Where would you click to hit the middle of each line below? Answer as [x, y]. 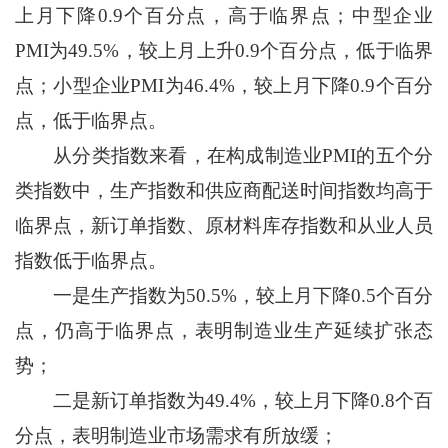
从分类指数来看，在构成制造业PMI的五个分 [224, 156]
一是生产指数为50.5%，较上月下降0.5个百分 [224, 296]
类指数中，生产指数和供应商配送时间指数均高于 [224, 191]
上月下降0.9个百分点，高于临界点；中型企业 [224, 16]
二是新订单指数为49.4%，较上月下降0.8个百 [224, 401]
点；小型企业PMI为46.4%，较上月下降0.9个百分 [224, 86]
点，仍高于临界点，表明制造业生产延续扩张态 [224, 331]
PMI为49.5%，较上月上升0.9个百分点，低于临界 [224, 51]
